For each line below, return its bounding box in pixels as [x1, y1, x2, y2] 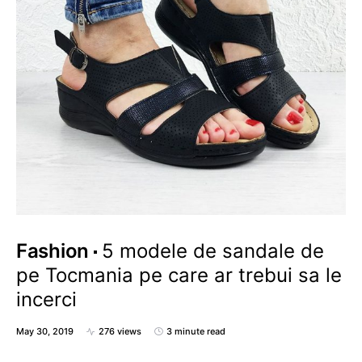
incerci [16, 288, 77, 311]
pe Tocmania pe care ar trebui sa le [16, 263, 342, 287]
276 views [99, 326, 141, 337]
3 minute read [166, 326, 225, 337]
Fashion [16, 239, 89, 263]
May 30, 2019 [16, 326, 74, 337]
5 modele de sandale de [101, 239, 324, 263]
